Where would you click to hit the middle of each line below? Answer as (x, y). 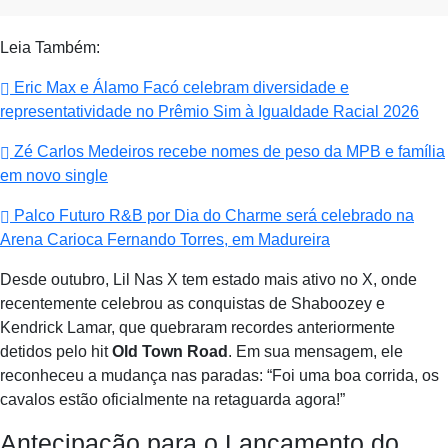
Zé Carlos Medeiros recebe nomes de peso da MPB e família (227, 151)
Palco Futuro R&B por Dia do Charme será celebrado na (212, 215)
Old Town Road (170, 351)
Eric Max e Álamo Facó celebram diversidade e (179, 87)
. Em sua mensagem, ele (315, 351)
